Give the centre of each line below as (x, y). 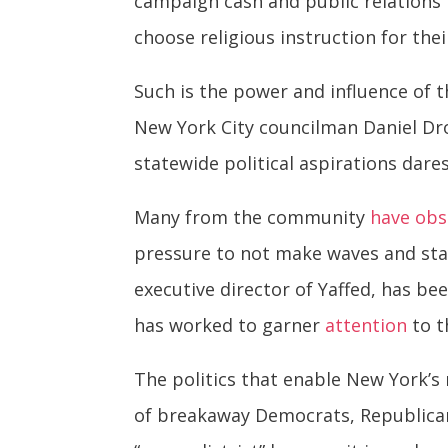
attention (366, 325)
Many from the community (252, 217)
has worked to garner (230, 325)
